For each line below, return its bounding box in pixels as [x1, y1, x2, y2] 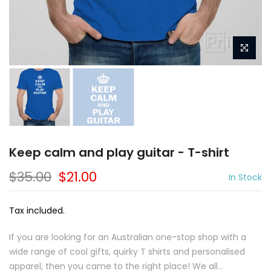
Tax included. [9, 204, 65, 217]
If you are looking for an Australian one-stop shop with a [9, 231, 246, 244]
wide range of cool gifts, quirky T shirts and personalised [9, 246, 245, 258]
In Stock [229, 171, 262, 184]
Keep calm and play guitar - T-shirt [9, 144, 229, 162]
